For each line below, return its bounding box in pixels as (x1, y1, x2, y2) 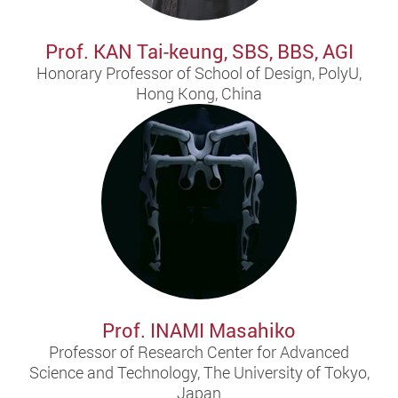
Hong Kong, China (136, 83, 262, 105)
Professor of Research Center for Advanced (49, 341, 349, 363)
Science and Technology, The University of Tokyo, (28, 362, 370, 384)
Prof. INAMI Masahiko (102, 317, 296, 344)
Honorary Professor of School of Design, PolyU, (36, 62, 362, 84)
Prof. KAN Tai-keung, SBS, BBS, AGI (44, 38, 354, 65)
